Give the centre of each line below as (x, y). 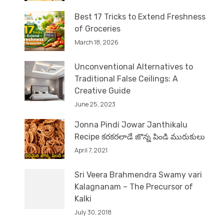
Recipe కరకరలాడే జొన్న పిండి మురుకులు (140, 137)
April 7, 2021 (91, 150)
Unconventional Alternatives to (134, 67)
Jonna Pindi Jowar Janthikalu (131, 125)
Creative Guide (102, 91)
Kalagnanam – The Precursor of (134, 187)
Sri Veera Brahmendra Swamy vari (138, 175)
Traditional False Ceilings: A (126, 79)
